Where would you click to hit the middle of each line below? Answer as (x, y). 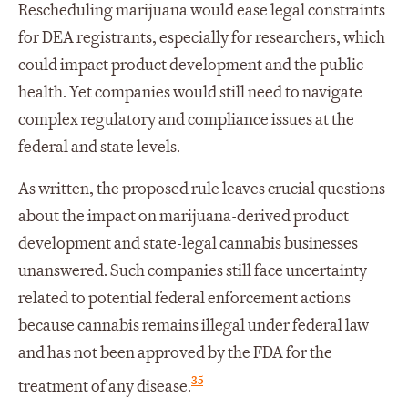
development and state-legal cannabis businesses (188, 243)
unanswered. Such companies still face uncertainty (193, 270)
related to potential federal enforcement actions (184, 298)
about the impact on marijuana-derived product (184, 216)
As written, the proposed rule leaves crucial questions (202, 189)
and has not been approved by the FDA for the (175, 352)
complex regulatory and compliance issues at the (186, 119)
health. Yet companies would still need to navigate (190, 92)
